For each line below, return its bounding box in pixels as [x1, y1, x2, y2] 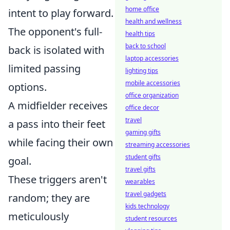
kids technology [125, 202, 169, 210]
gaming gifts [125, 128, 161, 137]
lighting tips [125, 66, 158, 75]
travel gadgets [125, 189, 166, 198]
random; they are [8, 191, 90, 205]
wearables [125, 177, 155, 186]
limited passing [8, 62, 81, 75]
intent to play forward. [8, 6, 113, 20]
